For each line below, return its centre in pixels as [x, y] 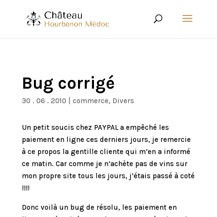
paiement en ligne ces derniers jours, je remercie [106, 139]
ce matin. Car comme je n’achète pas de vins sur [104, 164]
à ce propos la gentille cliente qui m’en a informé [106, 152]
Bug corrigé [68, 83]
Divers [123, 101]
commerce [90, 101]
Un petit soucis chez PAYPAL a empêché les [95, 127]
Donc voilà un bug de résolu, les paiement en [99, 207]
